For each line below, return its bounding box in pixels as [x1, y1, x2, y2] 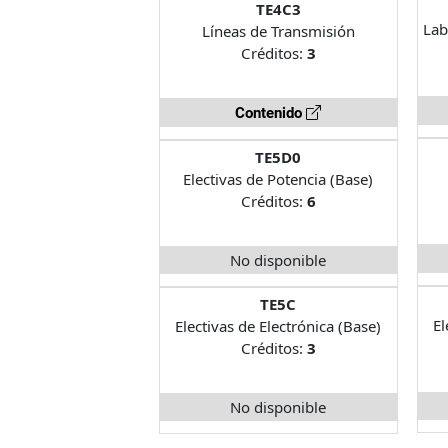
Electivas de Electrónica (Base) [175, 315, 382, 336]
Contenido [235, 103, 307, 122]
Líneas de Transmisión [201, 20, 355, 41]
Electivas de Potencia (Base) [183, 168, 374, 189]
